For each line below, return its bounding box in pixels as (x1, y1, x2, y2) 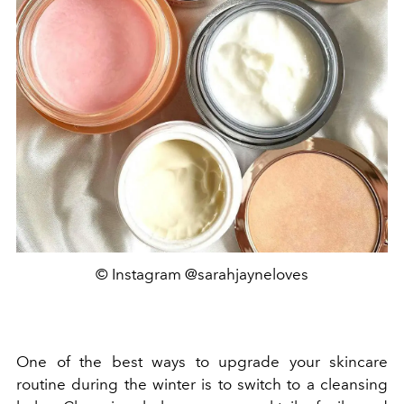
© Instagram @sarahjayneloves (96, 265, 308, 284)
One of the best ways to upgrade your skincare (16, 353, 388, 372)
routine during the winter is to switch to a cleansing (16, 375, 388, 394)
